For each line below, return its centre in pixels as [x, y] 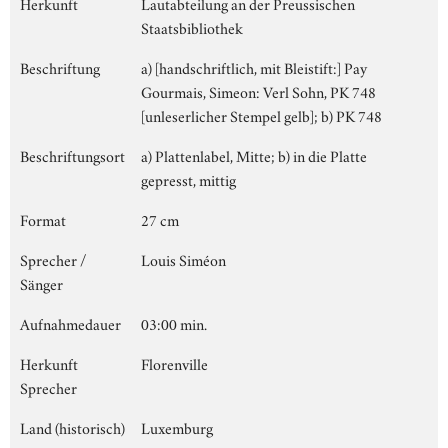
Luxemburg [177, 426]
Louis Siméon [183, 258]
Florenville [174, 362]
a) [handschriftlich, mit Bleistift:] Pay [254, 66]
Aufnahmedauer [70, 322]
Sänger [41, 282]
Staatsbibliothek [192, 26]
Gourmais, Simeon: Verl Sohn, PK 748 [258, 90]
